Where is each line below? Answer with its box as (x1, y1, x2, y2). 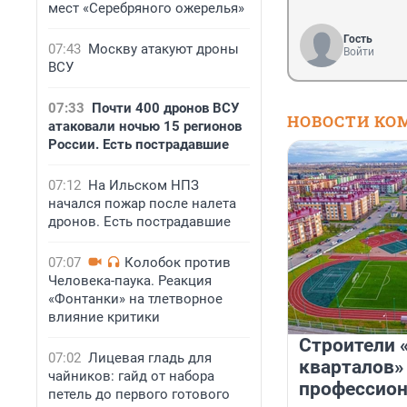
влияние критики (48, 309, 160, 325)
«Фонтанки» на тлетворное (48, 291, 223, 307)
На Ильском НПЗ (88, 177, 199, 194)
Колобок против (124, 254, 231, 271)
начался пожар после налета (48, 195, 236, 212)
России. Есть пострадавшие (48, 136, 229, 153)
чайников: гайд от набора (48, 368, 214, 384)
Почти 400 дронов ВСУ (92, 100, 239, 116)
